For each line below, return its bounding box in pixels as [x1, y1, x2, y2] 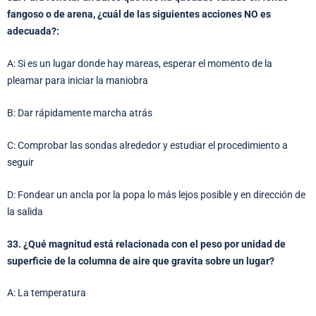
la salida [7, 205, 43, 217]
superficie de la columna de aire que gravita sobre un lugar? [7, 255, 274, 267]
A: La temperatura [7, 287, 86, 299]
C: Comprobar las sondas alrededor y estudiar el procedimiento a [7, 139, 288, 151]
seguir [7, 156, 34, 168]
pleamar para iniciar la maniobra [7, 75, 148, 87]
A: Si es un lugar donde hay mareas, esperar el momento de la [7, 58, 272, 70]
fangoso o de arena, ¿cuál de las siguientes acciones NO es [7, 8, 271, 20]
